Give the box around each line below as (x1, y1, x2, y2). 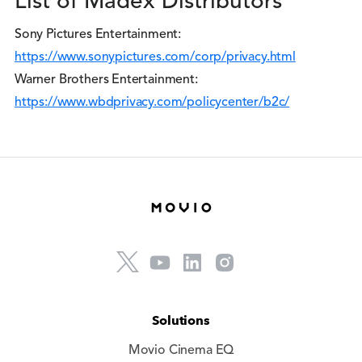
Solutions (152, 313, 210, 328)
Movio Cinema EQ (128, 344, 234, 357)
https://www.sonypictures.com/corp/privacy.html (15, 51, 296, 64)
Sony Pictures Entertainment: (15, 28, 182, 41)
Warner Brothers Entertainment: (15, 74, 198, 86)
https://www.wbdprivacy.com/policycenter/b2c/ (15, 96, 290, 109)
